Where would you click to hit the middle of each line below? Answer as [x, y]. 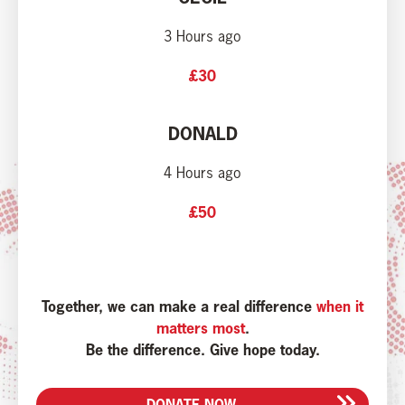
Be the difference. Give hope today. [202, 350]
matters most [200, 328]
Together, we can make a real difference [177, 306]
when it [338, 306]
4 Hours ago [202, 173]
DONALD [202, 134]
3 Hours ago [202, 37]
